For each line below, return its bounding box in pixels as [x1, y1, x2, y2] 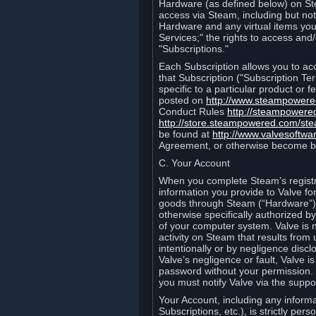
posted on [159, 95, 206, 106]
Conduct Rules [159, 106, 227, 117]
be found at [159, 128, 212, 140]
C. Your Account [159, 157, 230, 169]
